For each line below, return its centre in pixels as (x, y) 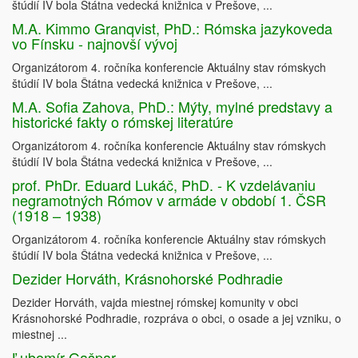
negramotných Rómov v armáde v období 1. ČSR (169, 200)
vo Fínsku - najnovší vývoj (95, 44)
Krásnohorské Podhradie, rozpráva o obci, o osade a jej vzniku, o (177, 318)
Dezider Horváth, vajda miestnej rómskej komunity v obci (155, 302)
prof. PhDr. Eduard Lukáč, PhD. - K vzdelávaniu (164, 185)
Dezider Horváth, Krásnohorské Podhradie (147, 278)
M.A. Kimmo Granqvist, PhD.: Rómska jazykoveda (172, 28)
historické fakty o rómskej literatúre (123, 122)
